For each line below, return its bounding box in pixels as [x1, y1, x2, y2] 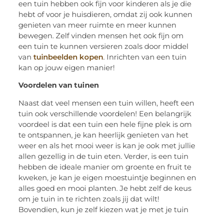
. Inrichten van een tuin [103, 52, 187, 62]
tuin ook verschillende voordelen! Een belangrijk [18, 108, 192, 118]
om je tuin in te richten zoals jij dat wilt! [18, 194, 160, 203]
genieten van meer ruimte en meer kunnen [18, 20, 177, 30]
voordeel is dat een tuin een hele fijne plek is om [18, 119, 192, 129]
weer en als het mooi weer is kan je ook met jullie [18, 140, 196, 150]
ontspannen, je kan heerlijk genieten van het [28, 130, 189, 139]
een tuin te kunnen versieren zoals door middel [18, 41, 189, 51]
